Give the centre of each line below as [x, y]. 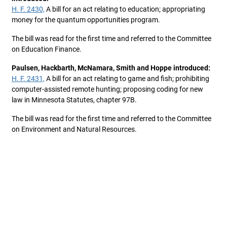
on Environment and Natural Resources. [74, 129]
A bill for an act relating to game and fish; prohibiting [127, 79]
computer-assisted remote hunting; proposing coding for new [107, 89]
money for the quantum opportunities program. [86, 20]
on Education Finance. [47, 49]
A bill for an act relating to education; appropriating [125, 9]
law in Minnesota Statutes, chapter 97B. [74, 100]
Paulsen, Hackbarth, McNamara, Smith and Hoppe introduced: [111, 68]
